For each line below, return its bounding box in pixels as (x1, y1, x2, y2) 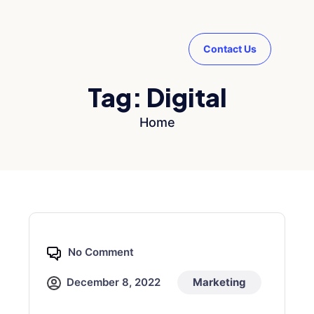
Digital (146, 81, 227, 113)
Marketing (193, 275, 246, 289)
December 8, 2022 (67, 275, 161, 289)
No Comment (68, 245, 134, 259)
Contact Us (203, 43, 257, 55)
